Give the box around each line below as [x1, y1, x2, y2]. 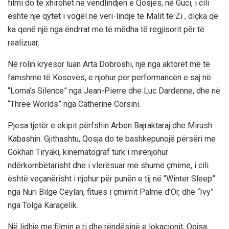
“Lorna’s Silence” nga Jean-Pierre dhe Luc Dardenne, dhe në [8, 85, 220, 96]
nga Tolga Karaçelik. [8, 200, 78, 210]
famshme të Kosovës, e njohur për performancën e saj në [8, 72, 211, 82]
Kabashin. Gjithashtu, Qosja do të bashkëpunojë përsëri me [8, 133, 216, 144]
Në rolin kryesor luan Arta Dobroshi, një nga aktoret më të [8, 59, 210, 69]
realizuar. [8, 37, 39, 48]
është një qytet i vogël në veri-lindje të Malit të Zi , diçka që [8, 11, 218, 21]
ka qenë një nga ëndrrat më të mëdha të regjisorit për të [8, 24, 204, 34]
